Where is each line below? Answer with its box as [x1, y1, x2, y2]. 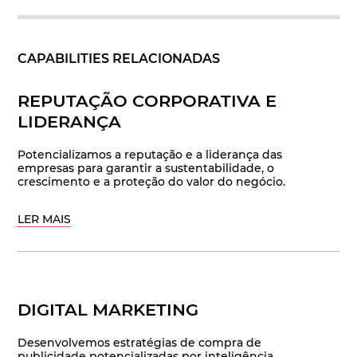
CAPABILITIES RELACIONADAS [18, 51, 221, 67]
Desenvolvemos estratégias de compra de [18, 335, 262, 351]
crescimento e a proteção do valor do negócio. [18, 175, 286, 190]
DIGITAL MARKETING [18, 300, 199, 320]
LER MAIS [18, 212, 72, 227]
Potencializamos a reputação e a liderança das [18, 147, 283, 163]
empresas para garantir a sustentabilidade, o [18, 161, 275, 176]
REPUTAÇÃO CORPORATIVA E [18, 91, 277, 112]
